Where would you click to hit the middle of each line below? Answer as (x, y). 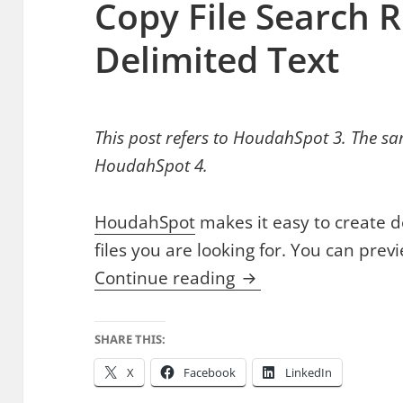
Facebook (210, 372)
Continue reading (167, 278)
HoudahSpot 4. (152, 165)
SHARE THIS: (130, 339)
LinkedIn (309, 372)
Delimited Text (217, 58)
